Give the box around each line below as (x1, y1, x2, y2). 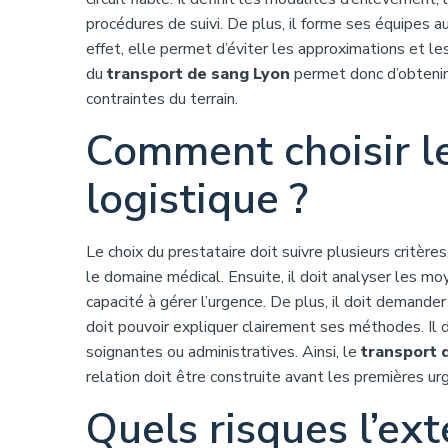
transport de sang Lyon (107, 63, 290, 85)
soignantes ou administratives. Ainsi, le (86, 341, 361, 363)
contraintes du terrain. (86, 88, 238, 110)
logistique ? (86, 171, 308, 228)
